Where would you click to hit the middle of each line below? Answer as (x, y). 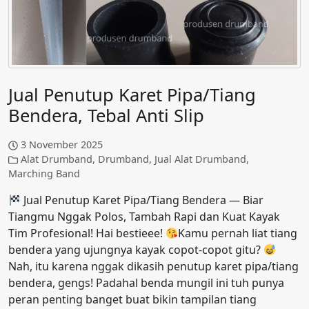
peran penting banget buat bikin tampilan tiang (132, 300)
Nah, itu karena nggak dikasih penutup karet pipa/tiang (153, 267)
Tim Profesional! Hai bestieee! (87, 233)
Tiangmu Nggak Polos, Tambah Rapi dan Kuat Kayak (144, 217)
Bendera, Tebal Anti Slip (106, 116)
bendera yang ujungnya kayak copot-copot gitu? (136, 250)
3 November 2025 (62, 145)
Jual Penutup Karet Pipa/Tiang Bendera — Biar (142, 200)
